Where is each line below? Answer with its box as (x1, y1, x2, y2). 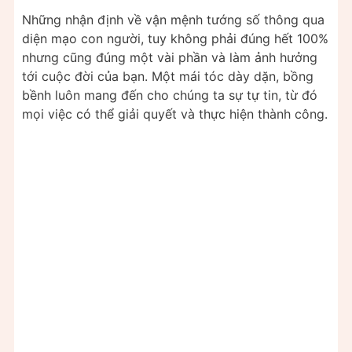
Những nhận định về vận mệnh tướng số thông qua (22, 12, 324, 28)
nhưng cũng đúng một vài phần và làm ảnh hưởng (22, 49, 317, 66)
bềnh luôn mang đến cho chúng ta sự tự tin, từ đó (22, 87, 317, 104)
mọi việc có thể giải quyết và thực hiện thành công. (22, 106, 328, 123)
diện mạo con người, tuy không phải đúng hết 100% (22, 31, 328, 47)
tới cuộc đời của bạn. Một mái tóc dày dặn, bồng (22, 68, 313, 85)
